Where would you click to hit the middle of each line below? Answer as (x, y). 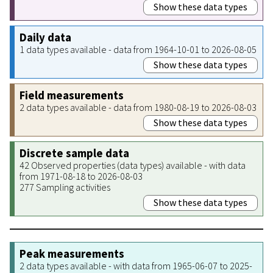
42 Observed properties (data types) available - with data (133, 165)
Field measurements (72, 95)
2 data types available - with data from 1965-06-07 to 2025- (136, 265)
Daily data (45, 37)
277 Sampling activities (65, 187)
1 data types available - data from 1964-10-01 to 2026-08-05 (138, 49)
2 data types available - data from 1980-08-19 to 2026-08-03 (138, 107)
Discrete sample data (74, 153)
